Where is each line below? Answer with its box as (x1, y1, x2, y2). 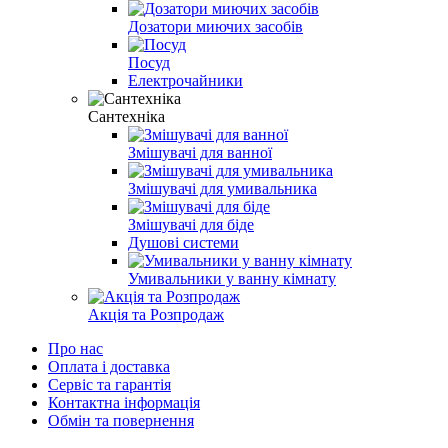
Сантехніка (88, 107, 165, 125)
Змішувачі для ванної (128, 143, 272, 161)
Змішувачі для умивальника (128, 179, 317, 197)
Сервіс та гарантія (48, 375, 171, 393)
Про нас (48, 339, 103, 357)
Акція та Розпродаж (88, 305, 224, 323)
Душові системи (128, 233, 239, 251)
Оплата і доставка (48, 357, 170, 375)
